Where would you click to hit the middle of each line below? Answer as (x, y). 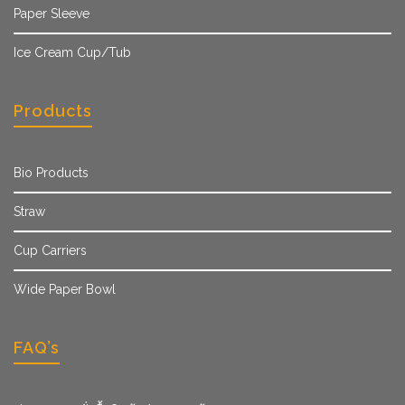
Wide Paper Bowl (65, 289)
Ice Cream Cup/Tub (72, 52)
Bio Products (51, 172)
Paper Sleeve (52, 13)
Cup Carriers (50, 250)
